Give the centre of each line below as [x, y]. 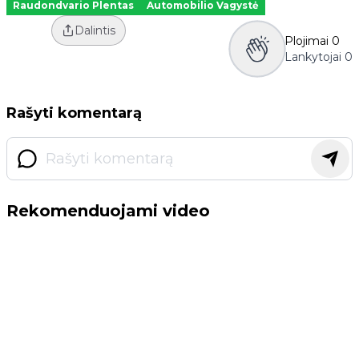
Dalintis [95, 30]
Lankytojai [313, 57]
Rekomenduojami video [108, 211]
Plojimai [307, 41]
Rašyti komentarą [74, 113]
